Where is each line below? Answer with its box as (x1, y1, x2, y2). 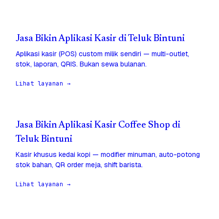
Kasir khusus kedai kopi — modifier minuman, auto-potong (16, 150, 200, 159)
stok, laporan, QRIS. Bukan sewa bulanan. (16, 60, 147, 69)
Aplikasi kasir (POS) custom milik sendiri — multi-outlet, (16, 49, 189, 59)
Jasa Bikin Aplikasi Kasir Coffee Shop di (16, 121, 180, 131)
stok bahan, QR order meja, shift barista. (16, 160, 143, 170)
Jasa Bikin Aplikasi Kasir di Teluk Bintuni (16, 34, 185, 44)
